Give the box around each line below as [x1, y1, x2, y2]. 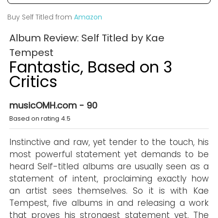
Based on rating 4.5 [9, 114, 71, 123]
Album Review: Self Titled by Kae [9, 31, 165, 45]
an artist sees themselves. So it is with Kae [9, 185, 209, 197]
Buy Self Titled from [7, 12, 74, 22]
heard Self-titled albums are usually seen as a [9, 161, 209, 172]
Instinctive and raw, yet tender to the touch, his [9, 136, 209, 148]
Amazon [74, 12, 102, 22]
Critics [9, 71, 58, 92]
